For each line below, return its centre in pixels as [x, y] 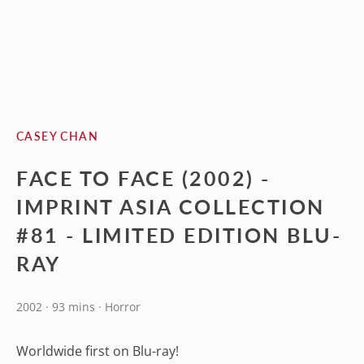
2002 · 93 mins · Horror [78, 307]
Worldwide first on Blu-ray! [97, 351]
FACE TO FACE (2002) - [143, 178]
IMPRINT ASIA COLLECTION [171, 206]
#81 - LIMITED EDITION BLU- [179, 234]
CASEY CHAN [57, 136]
